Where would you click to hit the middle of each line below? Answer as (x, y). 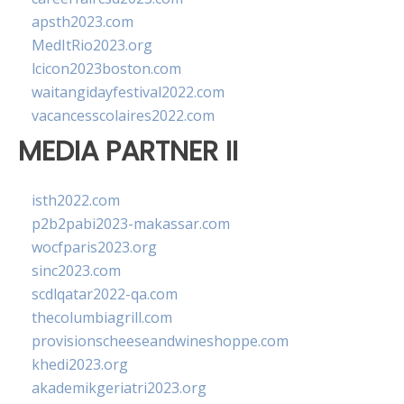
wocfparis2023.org (94, 248)
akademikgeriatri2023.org (119, 388)
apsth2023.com (83, 22)
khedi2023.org (80, 365)
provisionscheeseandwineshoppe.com (160, 341)
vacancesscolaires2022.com (123, 115)
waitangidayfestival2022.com (128, 92)
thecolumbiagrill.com (102, 318)
